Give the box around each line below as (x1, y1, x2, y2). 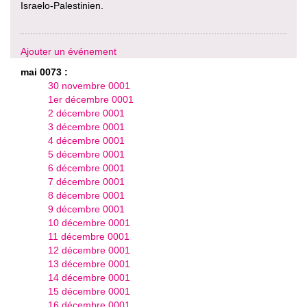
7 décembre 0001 (48, 176, 125, 187)
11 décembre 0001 (48, 231, 130, 242)
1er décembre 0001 (48, 94, 134, 105)
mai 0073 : (21, 66, 68, 77)
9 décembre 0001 (48, 204, 125, 214)
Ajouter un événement (21, 46, 116, 57)
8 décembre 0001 (48, 190, 125, 201)
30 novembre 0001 (48, 80, 130, 91)
